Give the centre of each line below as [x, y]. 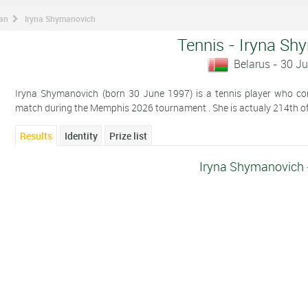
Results [36, 136]
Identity [81, 136]
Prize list [129, 136]
